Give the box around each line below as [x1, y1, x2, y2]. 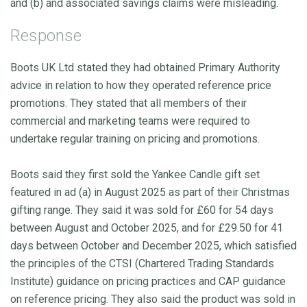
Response [10, 25, 82, 45]
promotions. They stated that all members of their [10, 96, 247, 110]
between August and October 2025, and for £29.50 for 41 [10, 221, 283, 234]
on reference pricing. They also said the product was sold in [10, 292, 295, 306]
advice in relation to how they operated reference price [10, 78, 271, 92]
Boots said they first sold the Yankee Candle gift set [10, 167, 260, 181]
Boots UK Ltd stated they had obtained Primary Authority [10, 60, 280, 74]
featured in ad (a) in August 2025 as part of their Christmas [10, 185, 290, 199]
